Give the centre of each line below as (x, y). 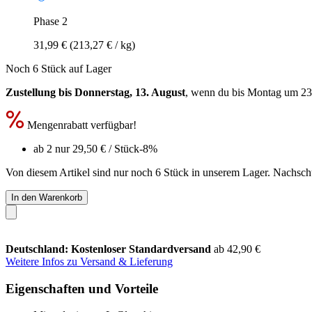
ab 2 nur (53, 148)
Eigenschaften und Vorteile (82, 288)
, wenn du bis (216, 92)
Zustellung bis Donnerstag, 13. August (95, 92)
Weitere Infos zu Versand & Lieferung (89, 261)
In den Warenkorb (47, 197)
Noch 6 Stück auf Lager (58, 68)
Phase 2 (50, 21)
